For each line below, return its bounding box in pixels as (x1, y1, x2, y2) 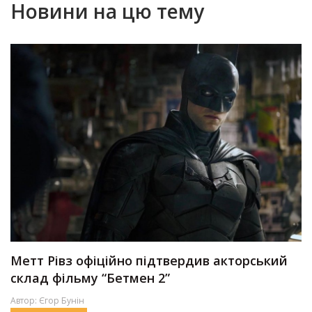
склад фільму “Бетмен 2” (10, 269, 170, 286)
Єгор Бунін (39, 294, 84, 306)
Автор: (10, 294, 39, 306)
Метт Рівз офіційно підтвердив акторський (10, 251, 288, 269)
